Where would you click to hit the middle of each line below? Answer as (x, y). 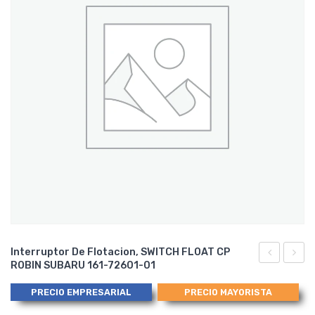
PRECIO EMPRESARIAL (81, 292)
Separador (284, 272)
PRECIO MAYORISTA (228, 292)
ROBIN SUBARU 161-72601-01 (83, 265)
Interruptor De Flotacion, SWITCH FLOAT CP (120, 252)
